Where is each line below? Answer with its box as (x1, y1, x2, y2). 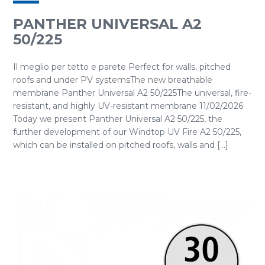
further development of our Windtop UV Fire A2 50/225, (13, 127, 241, 137)
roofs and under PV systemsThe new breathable (13, 75, 212, 85)
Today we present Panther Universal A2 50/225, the (13, 114, 222, 124)
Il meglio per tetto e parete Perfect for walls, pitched (13, 62, 231, 72)
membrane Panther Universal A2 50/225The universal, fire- (13, 88, 251, 98)
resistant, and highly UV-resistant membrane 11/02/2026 (13, 101, 243, 111)
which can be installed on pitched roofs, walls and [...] (13, 140, 228, 150)
